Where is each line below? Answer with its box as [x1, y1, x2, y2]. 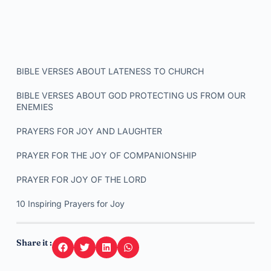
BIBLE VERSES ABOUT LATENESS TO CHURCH [16, 66, 204, 76]
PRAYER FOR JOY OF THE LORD [16, 174, 146, 184]
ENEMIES [16, 102, 53, 112]
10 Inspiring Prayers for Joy [16, 198, 125, 209]
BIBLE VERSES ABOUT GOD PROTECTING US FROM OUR [16, 90, 246, 100]
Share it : [16, 237, 52, 248]
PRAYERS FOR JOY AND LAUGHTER [16, 126, 162, 136]
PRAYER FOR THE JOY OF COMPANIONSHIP [16, 150, 197, 160]
